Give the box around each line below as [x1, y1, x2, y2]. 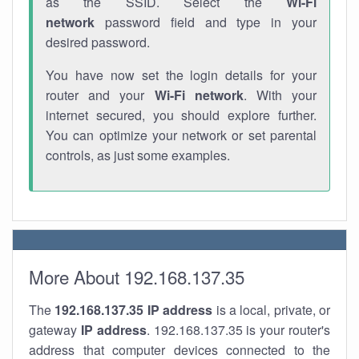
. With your [243, 86, 317, 104]
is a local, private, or [212, 301, 330, 319]
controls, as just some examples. [46, 146, 230, 164]
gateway [29, 321, 81, 339]
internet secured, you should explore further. [46, 106, 317, 124]
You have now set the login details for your [46, 66, 317, 84]
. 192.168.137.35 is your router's [146, 321, 331, 339]
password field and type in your [95, 13, 317, 31]
